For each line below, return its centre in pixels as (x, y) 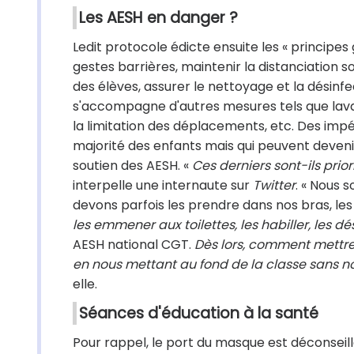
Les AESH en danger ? (158, 18)
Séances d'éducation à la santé (199, 313)
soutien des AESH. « (132, 166)
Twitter (274, 185)
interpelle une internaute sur (163, 185)
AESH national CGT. (134, 245)
